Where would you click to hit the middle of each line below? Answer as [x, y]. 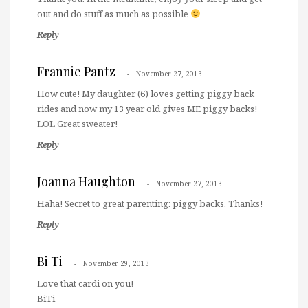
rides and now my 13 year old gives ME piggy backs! [147, 108]
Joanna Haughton [86, 181]
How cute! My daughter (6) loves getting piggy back [146, 93]
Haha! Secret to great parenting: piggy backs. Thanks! [150, 203]
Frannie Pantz [76, 71]
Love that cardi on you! [85, 283]
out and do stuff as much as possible [114, 13]
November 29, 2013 [116, 263]
